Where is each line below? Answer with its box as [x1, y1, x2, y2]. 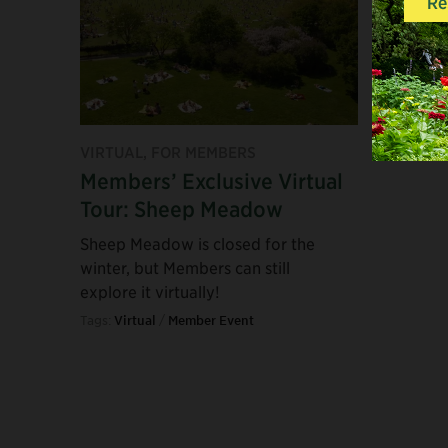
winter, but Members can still [80, 256, 290, 277]
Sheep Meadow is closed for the [80, 232, 315, 253]
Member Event [168, 311, 254, 328]
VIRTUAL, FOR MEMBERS [80, 141, 256, 161]
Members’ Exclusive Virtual [80, 168, 343, 193]
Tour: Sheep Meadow [80, 196, 283, 221]
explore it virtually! [80, 280, 220, 301]
